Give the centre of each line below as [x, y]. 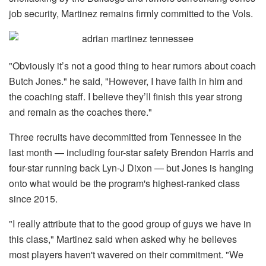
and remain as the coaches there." [80, 112]
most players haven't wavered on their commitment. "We [126, 255]
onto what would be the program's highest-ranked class [124, 183]
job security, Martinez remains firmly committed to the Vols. [131, 14]
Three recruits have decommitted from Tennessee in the [125, 137]
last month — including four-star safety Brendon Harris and [131, 153]
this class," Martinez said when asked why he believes [123, 239]
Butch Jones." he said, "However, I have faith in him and [126, 81]
